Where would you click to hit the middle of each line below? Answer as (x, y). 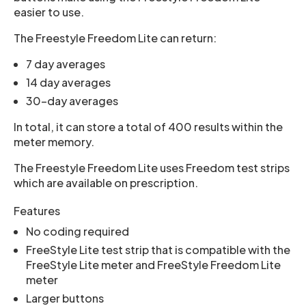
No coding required (78, 231)
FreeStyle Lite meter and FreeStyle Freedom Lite (153, 265)
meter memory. (54, 142)
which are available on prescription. (106, 183)
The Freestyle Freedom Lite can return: (115, 38)
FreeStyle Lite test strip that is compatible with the (158, 250)
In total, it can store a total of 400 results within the (148, 127)
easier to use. (49, 12)
